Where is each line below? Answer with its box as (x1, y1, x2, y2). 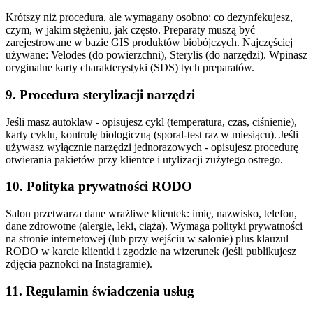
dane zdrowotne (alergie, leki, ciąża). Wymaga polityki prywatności (6, 220, 303, 233)
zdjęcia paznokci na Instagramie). (6, 258, 152, 270)
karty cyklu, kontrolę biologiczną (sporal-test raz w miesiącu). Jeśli (6, 128, 298, 140)
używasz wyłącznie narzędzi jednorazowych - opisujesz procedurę (6, 140, 298, 153)
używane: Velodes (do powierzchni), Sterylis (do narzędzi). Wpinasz (6, 49, 307, 61)
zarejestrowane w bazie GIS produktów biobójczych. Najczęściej (6, 36, 293, 49)
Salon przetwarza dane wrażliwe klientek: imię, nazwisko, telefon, (6, 208, 297, 220)
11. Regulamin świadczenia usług (6, 283, 194, 298)
